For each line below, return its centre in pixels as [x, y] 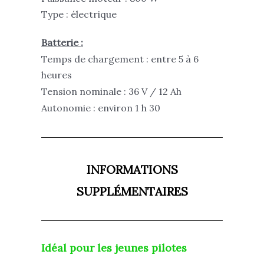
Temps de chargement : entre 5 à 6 [120, 59]
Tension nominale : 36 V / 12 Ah [113, 91]
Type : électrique [79, 14]
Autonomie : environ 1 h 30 [101, 108]
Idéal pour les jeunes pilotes [114, 247]
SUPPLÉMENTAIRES [132, 191]
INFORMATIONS [132, 169]
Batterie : [62, 42]
